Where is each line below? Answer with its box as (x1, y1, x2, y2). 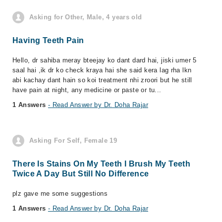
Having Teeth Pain (12, 36, 84, 45)
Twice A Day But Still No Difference (12, 169, 149, 178)
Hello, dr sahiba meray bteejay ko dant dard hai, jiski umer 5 (12, 56, 197, 64)
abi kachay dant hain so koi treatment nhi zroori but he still (12, 76, 192, 84)
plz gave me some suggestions (12, 190, 108, 197)
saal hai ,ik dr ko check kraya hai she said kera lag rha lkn (12, 66, 192, 74)
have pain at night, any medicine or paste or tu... (12, 86, 162, 94)
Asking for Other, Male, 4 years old (29, 13, 142, 21)
